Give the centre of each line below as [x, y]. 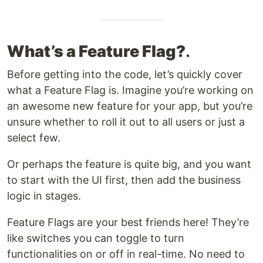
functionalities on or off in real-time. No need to [126, 254]
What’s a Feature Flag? [96, 52]
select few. [34, 138]
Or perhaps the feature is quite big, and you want [129, 164]
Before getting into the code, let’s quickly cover [125, 75]
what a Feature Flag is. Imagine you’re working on [130, 90]
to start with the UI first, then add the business [124, 180]
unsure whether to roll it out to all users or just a [126, 122]
